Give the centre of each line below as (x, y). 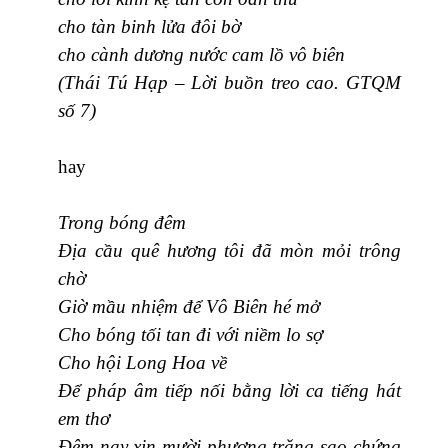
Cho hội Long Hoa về (142, 362)
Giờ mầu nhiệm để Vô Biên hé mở (189, 306)
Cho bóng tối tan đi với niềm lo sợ (190, 334)
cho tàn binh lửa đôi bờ (149, 26)
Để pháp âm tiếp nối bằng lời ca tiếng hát (229, 390)
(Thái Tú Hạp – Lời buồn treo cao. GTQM (229, 82)
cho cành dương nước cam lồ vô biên (201, 54)
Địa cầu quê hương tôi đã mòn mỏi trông (229, 250)
